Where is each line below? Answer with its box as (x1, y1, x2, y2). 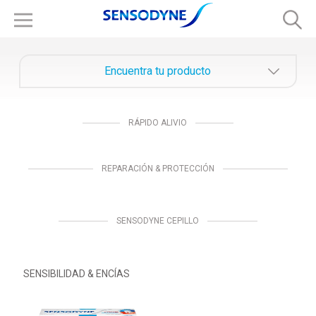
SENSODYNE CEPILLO (116, 215, 200, 226)
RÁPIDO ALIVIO (128, 117, 188, 128)
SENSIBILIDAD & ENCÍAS (23, 267, 130, 279)
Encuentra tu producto (104, 63, 212, 78)
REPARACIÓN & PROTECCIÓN (101, 163, 214, 174)
